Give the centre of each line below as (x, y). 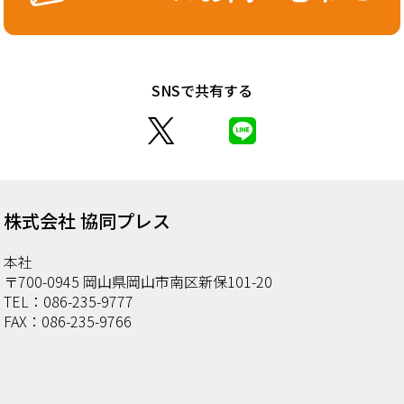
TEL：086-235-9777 (69, 301)
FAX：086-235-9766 (68, 321)
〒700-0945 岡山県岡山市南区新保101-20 (138, 281)
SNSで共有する (202, 90)
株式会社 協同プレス (87, 220)
